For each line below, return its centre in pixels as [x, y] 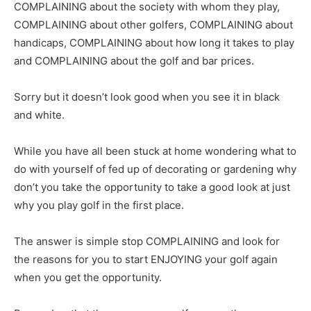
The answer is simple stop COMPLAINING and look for [147, 241]
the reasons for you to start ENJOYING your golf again [146, 259]
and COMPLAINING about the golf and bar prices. [134, 60]
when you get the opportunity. [88, 277]
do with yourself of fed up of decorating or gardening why [155, 169]
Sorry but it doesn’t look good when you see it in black [147, 96]
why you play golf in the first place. [99, 205]
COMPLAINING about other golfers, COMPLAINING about [153, 24]
